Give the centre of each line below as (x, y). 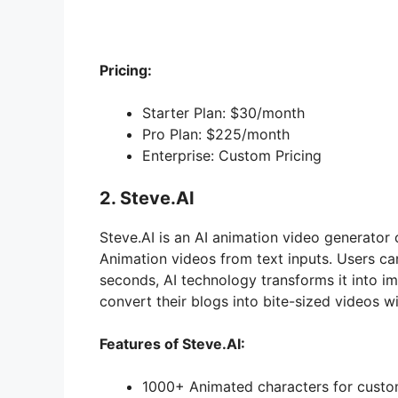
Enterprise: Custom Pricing (232, 156)
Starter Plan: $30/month (223, 113)
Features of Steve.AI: (172, 344)
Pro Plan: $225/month (216, 135)
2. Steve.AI (147, 199)
